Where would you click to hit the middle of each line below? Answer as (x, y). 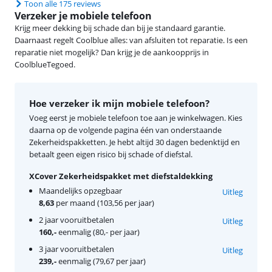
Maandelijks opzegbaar (80, 190)
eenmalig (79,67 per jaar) (101, 261)
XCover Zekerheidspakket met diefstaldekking (121, 176)
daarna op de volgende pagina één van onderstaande (125, 130)
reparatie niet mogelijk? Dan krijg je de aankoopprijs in (112, 52)
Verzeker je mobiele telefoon (83, 15)
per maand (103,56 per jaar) (104, 202)
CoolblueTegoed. (45, 64)
